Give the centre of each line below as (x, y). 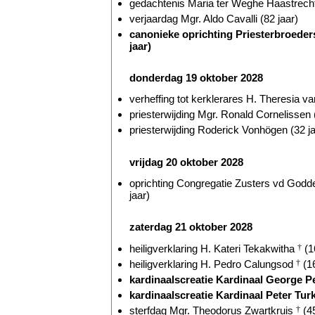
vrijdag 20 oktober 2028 (186, 162)
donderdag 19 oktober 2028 (196, 77)
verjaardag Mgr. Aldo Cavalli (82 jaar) (214, 18)
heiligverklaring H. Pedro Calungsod (213, 264)
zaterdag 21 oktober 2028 (191, 227)
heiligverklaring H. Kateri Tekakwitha (213, 248)
